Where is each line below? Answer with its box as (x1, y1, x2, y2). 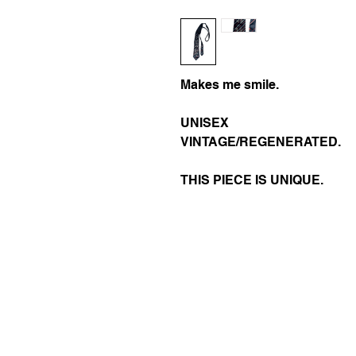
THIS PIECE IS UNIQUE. (180, 172, 323, 188)
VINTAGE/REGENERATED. (180, 134, 341, 149)
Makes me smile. (180, 77, 279, 92)
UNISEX (180, 115, 229, 130)
